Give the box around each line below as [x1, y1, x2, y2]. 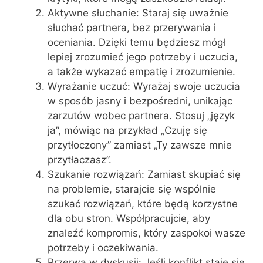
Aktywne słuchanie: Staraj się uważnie [48, 7, 228, 19]
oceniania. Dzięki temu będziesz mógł [48, 36, 225, 48]
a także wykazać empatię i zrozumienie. [48, 66, 235, 77]
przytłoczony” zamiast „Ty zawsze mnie [48, 139, 232, 151]
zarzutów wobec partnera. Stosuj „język [48, 110, 235, 122]
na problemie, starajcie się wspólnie [48, 183, 216, 195]
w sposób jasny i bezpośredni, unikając [48, 95, 232, 107]
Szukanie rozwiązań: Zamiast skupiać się [48, 168, 241, 180]
